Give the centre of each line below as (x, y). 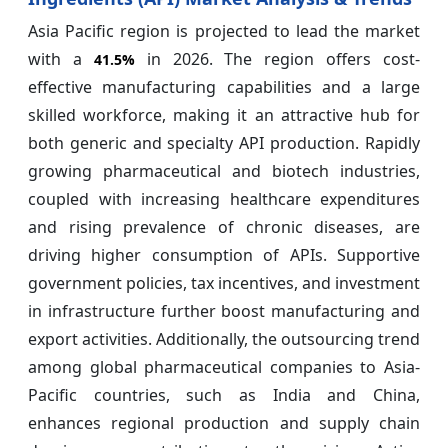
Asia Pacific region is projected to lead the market (224, 31)
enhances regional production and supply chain (224, 423)
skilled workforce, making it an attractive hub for (224, 115)
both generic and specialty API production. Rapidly (224, 143)
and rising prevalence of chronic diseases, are (224, 227)
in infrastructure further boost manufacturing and (224, 311)
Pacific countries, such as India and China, (224, 395)
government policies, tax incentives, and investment (224, 283)
